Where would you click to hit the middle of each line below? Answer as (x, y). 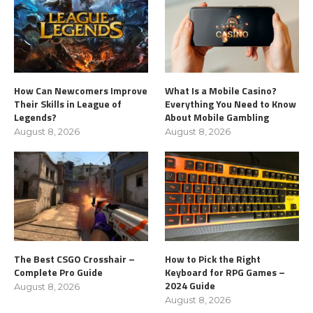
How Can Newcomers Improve (81, 90)
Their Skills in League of (68, 103)
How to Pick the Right (213, 259)
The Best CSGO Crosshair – (74, 259)
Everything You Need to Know (231, 103)
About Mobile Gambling (217, 117)
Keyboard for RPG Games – (225, 272)
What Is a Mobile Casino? (221, 90)
